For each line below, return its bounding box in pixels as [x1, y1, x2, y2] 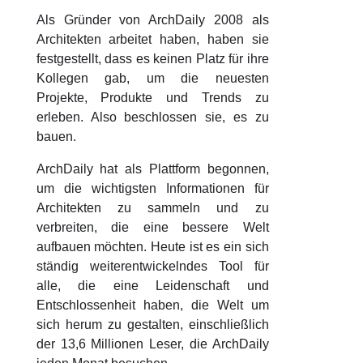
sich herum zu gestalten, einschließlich [36, 318, 269, 331]
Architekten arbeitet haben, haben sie [36, 32, 269, 46]
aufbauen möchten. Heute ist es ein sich [36, 240, 269, 254]
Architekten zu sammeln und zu [36, 201, 269, 215]
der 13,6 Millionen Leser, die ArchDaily [36, 337, 269, 351]
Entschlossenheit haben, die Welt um [36, 298, 269, 312]
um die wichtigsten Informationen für [36, 181, 269, 195]
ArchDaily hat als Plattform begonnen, [36, 162, 269, 176]
